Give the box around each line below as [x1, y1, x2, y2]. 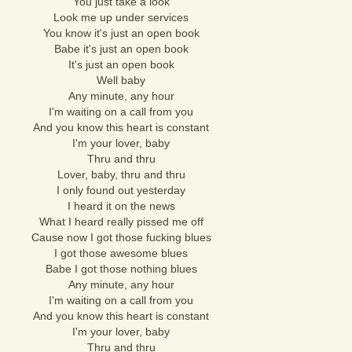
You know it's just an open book [42, 27, 200, 39]
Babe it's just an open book [53, 42, 189, 55]
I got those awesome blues [54, 247, 188, 259]
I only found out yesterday [57, 184, 185, 196]
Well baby [97, 74, 145, 86]
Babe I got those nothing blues [45, 262, 197, 275]
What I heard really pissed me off [38, 215, 203, 228]
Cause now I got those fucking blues [31, 231, 211, 244]
